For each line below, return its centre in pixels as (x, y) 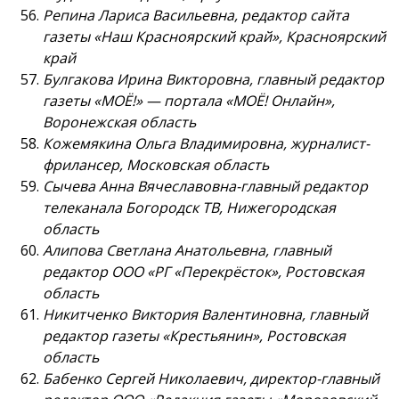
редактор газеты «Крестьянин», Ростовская (194, 336)
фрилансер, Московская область (156, 165)
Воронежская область (119, 122)
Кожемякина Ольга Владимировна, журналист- (206, 144)
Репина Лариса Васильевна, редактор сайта (196, 16)
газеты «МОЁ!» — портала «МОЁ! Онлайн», (189, 101)
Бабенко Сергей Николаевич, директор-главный (211, 379)
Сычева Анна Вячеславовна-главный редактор (205, 187)
